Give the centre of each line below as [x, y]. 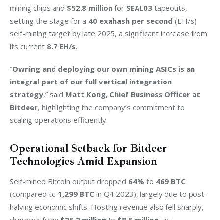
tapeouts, [171, 8]
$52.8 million [90, 8]
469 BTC [171, 181]
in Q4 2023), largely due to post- [151, 194]
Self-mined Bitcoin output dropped [69, 181]
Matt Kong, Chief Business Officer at [134, 94]
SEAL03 [139, 8]
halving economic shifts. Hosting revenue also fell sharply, [108, 206]
